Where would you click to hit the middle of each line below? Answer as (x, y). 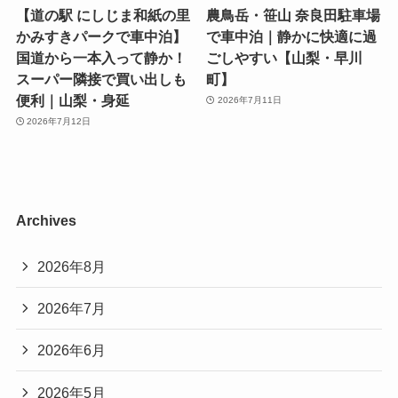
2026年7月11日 (249, 100)
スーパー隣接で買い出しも (101, 79)
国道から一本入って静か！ (101, 57)
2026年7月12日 (59, 122)
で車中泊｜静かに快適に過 (292, 36)
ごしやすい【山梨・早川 (285, 57)
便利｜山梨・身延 (72, 100)
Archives (46, 220)
